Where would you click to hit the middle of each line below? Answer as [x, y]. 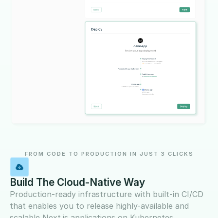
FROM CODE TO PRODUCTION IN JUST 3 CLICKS [109, 154]
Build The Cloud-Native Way [77, 182]
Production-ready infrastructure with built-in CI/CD [107, 194]
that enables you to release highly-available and [99, 206]
